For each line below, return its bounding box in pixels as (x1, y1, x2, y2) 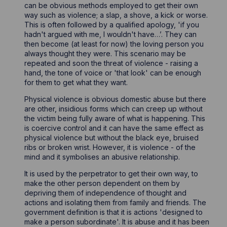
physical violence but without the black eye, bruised (24, 133, 199, 142)
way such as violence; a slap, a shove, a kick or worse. (24, 11, 208, 19)
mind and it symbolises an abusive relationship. (24, 153, 180, 161)
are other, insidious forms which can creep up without (24, 104, 203, 113)
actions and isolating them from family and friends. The (24, 198, 207, 207)
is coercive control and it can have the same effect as (24, 124, 204, 132)
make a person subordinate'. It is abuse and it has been (24, 217, 210, 226)
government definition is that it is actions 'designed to (24, 208, 203, 216)
